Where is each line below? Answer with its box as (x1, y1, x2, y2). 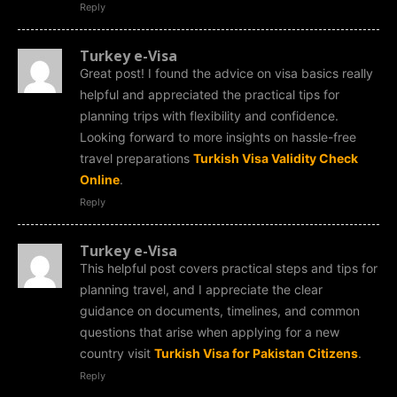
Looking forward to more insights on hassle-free (80, 128, 356, 144)
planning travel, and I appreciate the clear (80, 281, 323, 297)
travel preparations (80, 150, 193, 166)
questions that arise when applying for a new (80, 323, 339, 339)
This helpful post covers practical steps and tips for (80, 260, 378, 276)
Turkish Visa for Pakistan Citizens (154, 345, 358, 361)
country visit (80, 345, 154, 361)
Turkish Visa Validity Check (193, 150, 358, 166)
